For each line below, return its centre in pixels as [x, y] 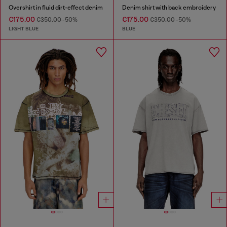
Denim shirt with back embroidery [169, 8]
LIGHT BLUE [24, 28]
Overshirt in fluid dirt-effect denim [56, 8]
